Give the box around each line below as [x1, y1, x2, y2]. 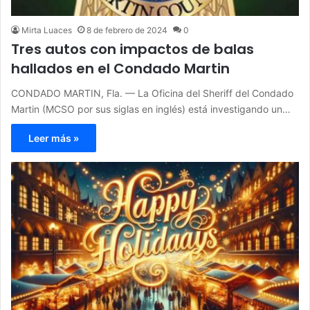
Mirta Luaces [21, 24, 72, 35]
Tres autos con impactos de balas [11, 39, 254, 59]
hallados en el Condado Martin [11, 58, 230, 78]
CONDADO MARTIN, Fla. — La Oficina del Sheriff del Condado [11, 86, 293, 99]
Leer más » [28, 131, 79, 144]
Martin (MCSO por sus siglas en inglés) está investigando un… [11, 102, 291, 115]
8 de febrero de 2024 [86, 24, 167, 35]
